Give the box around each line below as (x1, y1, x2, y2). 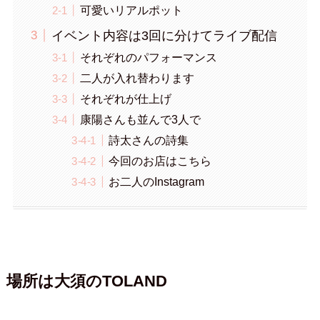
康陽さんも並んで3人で (79, 112, 201, 126)
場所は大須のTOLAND (6, 273, 167, 291)
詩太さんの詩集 (109, 133, 189, 146)
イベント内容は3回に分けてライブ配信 (51, 28, 277, 43)
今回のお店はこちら (109, 154, 212, 167)
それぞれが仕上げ (79, 91, 171, 105)
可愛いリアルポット (79, 3, 183, 16)
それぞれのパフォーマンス (79, 50, 217, 64)
